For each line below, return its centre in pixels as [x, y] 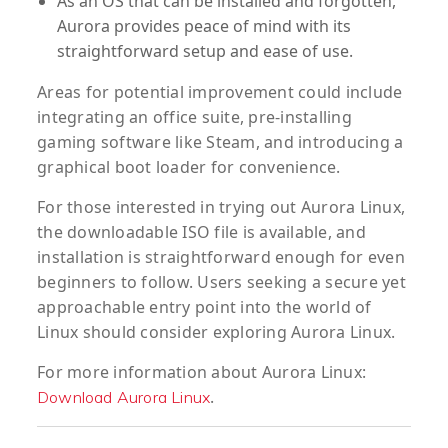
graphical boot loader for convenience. [189, 167]
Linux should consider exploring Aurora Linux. [216, 332]
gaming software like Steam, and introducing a [220, 142]
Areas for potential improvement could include [220, 92]
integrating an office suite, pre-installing [194, 117]
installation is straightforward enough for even [221, 257]
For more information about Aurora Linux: [201, 372]
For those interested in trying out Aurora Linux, [221, 207]
